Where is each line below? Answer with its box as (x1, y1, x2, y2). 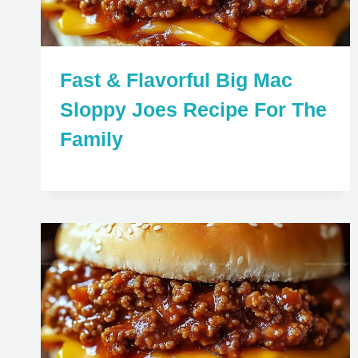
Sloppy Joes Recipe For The (60, 97, 327, 121)
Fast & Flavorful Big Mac (60, 68, 292, 91)
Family (60, 127, 123, 150)
